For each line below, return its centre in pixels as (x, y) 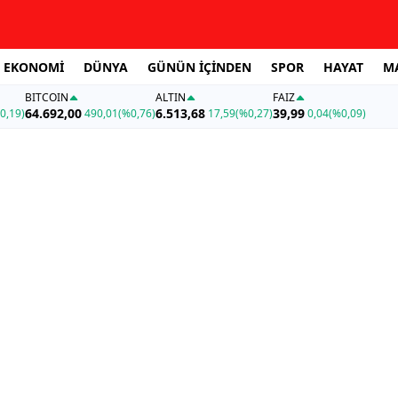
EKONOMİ (34, 67)
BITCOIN (46, 98)
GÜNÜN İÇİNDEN (199, 67)
